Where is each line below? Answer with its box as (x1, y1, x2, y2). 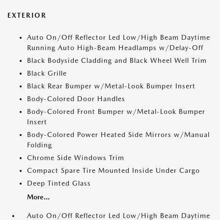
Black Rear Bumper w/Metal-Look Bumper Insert (27, 82, 195, 90)
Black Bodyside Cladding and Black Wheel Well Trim (27, 56, 207, 65)
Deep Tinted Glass (27, 179, 91, 188)
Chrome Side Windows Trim (27, 154, 124, 162)
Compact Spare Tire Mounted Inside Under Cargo (27, 166, 200, 175)
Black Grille (27, 69, 67, 78)
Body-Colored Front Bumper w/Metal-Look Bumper (27, 108, 205, 116)
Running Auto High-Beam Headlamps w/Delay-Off (27, 44, 203, 52)
